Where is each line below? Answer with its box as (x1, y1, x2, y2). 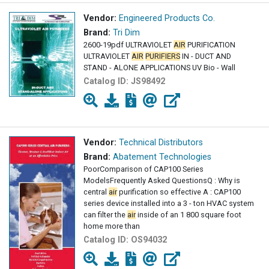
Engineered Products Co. (119, 13, 215, 23)
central (83, 187, 109, 196)
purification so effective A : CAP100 (117, 187, 241, 196)
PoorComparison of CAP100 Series (83, 164, 204, 174)
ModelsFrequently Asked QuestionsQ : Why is (83, 175, 240, 185)
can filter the (83, 210, 127, 219)
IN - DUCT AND (180, 51, 231, 61)
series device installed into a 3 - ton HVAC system (83, 198, 254, 208)
